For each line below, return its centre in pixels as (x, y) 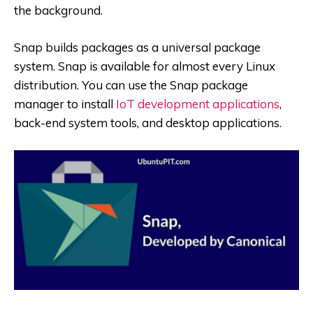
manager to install (65, 103)
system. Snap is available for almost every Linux (145, 66)
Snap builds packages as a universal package (137, 47)
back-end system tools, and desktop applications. (148, 122)
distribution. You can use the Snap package (131, 85)
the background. (58, 10)
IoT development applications (198, 103)
